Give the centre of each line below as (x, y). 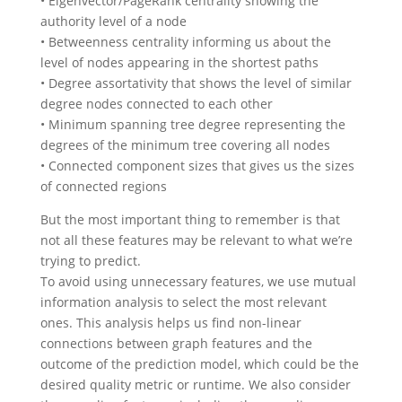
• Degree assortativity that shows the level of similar (196, 83)
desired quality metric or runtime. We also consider (195, 385)
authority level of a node (113, 22)
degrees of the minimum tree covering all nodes (185, 145)
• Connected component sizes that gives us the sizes (197, 166)
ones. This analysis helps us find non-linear (170, 323)
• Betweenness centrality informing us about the (185, 42)
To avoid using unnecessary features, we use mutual (198, 282)
